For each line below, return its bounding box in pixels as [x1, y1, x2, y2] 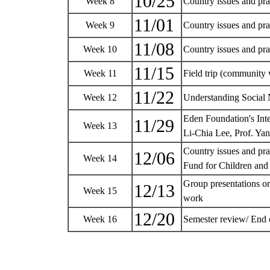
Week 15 [83, 186, 117, 196]
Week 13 [83, 121, 117, 131]
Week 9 [86, 20, 115, 30]
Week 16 [83, 214, 117, 224]
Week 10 [83, 44, 117, 54]
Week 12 [83, 92, 117, 102]
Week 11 [83, 68, 117, 78]
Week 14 [83, 153, 117, 163]
